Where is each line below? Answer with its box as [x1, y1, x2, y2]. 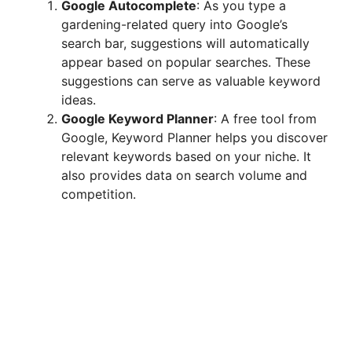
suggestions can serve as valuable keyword [61, 73, 321, 90]
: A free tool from [214, 111, 317, 127]
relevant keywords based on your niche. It [61, 148, 311, 165]
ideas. [61, 92, 96, 108]
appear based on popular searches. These [61, 54, 310, 71]
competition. [61, 186, 136, 203]
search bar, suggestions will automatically [61, 35, 310, 52]
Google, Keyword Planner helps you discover [61, 130, 328, 146]
